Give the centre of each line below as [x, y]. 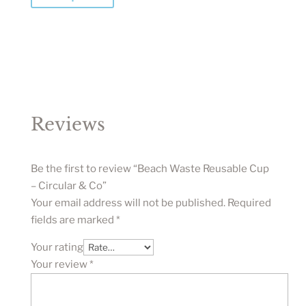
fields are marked [73, 220]
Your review [60, 264]
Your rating [57, 247]
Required [249, 203]
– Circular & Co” [68, 185]
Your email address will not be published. [128, 203]
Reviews [68, 124]
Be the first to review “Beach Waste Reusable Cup [150, 168]
